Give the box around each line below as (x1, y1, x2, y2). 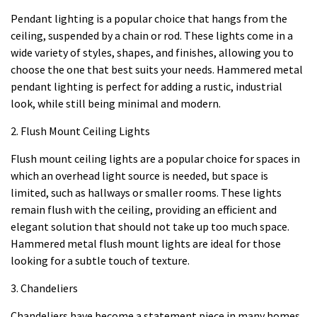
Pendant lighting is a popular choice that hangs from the (11, 11, 287, 25)
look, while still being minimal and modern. (11, 96, 221, 110)
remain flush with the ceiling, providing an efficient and (11, 202, 277, 217)
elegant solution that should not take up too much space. (11, 219, 289, 234)
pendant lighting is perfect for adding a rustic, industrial (11, 79, 282, 93)
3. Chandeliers (11, 280, 78, 295)
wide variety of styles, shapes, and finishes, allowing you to (11, 45, 294, 59)
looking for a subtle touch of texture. (11, 253, 190, 267)
